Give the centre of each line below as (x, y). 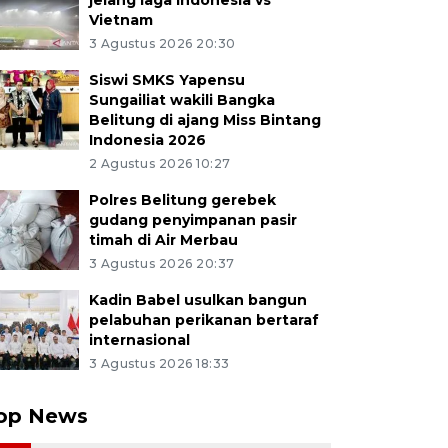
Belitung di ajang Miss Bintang (204, 120)
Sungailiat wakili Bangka (181, 100)
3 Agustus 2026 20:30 (162, 43)
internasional (139, 340)
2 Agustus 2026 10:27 (159, 163)
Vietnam (120, 20)
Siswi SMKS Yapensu (166, 80)
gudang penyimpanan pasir (192, 220)
